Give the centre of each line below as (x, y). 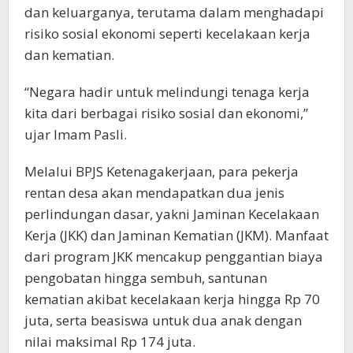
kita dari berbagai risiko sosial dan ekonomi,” (166, 113)
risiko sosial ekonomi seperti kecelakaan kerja (167, 33)
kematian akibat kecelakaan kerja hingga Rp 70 (172, 299)
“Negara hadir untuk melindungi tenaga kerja (167, 91)
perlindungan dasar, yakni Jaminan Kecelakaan (172, 214)
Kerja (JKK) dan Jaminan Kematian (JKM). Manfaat (176, 235)
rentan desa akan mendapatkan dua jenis (154, 192)
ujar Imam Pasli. (76, 134)
